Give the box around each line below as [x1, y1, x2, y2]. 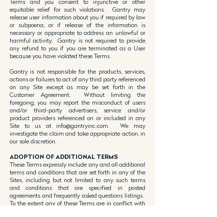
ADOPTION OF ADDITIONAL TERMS [10, 153, 118, 160]
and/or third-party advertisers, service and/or [10, 107, 145, 114]
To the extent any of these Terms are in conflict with [10, 200, 145, 207]
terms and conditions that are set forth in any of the [10, 169, 145, 176]
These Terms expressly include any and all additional [10, 161, 145, 168]
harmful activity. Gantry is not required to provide [10, 37, 145, 44]
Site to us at [10, 122, 57, 129]
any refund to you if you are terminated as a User [10, 45, 145, 52]
